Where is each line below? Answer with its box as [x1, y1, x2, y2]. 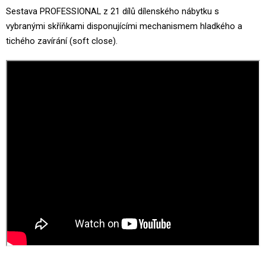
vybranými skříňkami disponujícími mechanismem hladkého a [6, 21, 242, 31]
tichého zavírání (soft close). [6, 36, 118, 46]
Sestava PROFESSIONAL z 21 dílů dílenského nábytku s [6, 6, 219, 17]
